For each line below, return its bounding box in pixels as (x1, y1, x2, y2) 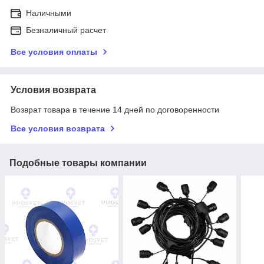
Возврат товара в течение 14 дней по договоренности (11, 104, 219, 114)
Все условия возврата (11, 123, 105, 133)
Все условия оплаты (11, 47, 97, 57)
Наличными (26, 8, 71, 18)
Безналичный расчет (26, 25, 106, 35)
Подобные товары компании (9, 157, 147, 168)
